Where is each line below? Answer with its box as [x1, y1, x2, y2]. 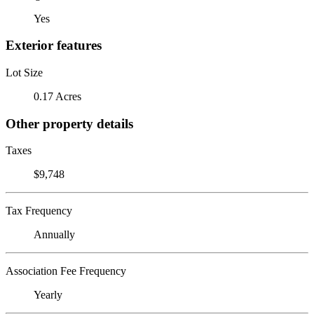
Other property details [6, 116, 133, 131]
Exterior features [6, 38, 102, 53]
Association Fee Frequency [6, 265, 126, 278]
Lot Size [6, 66, 43, 78]
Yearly [34, 289, 62, 301]
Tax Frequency [6, 205, 72, 217]
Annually [34, 228, 75, 241]
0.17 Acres [34, 90, 81, 102]
